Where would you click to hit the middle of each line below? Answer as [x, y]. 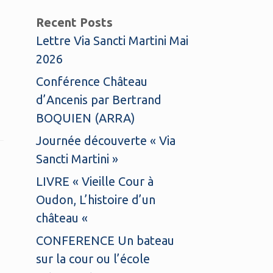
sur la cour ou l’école [93, 259]
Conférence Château [92, 81]
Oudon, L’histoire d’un [96, 200]
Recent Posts [75, 22]
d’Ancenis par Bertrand [99, 100]
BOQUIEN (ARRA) [86, 118]
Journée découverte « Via [106, 140]
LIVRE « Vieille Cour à [95, 181]
